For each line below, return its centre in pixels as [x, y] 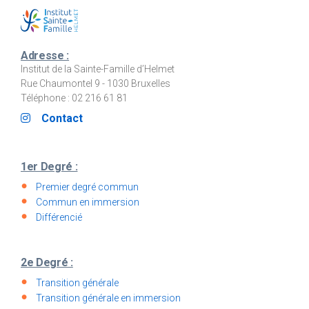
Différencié [59, 218]
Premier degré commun [87, 187]
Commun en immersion [88, 202]
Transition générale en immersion [108, 298]
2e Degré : [47, 263]
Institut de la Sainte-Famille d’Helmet [98, 69]
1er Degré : [49, 167]
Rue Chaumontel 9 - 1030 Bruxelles [96, 84]
